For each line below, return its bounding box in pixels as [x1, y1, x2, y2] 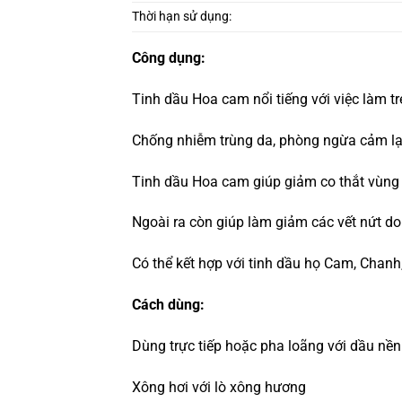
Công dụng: [132, 49, 205, 67]
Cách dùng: [132, 296, 205, 314]
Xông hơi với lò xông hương [132, 378, 306, 396]
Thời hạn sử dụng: [132, 9, 232, 25]
